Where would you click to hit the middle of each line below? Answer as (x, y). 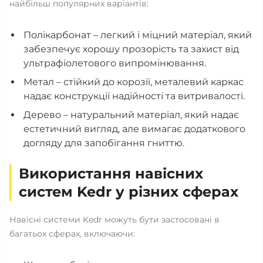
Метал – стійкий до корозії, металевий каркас (134, 82)
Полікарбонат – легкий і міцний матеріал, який (138, 35)
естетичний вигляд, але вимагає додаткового (134, 129)
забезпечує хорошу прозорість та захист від (131, 49)
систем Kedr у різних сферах (129, 192)
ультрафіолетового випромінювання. (115, 63)
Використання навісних (111, 173)
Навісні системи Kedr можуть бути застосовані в (114, 220)
